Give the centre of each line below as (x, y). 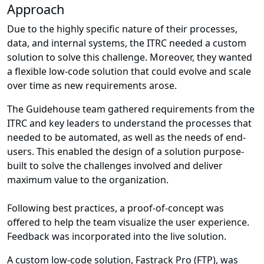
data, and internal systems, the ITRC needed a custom (127, 43)
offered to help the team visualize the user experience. (128, 222)
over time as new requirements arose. (92, 86)
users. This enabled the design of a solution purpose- (126, 152)
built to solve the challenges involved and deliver (115, 166)
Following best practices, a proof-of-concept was (115, 208)
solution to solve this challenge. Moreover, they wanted (130, 57)
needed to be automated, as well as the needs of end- (126, 138)
